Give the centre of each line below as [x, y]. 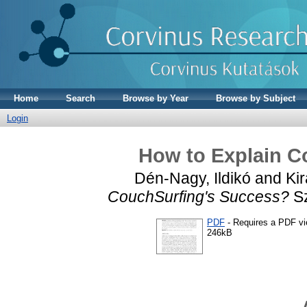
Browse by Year [156, 98]
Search [81, 98]
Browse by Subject [256, 98]
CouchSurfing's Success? [198, 196]
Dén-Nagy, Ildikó [193, 178]
